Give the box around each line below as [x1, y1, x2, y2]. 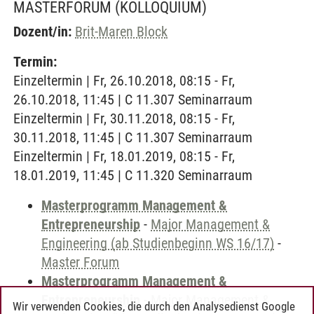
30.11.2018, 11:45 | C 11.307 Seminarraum [13, 129, 252, 146]
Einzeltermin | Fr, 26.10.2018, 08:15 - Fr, [13, 72, 235, 89]
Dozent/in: [13, 23, 71, 40]
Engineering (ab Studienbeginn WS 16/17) [41, 235, 274, 252]
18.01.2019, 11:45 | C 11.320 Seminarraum [13, 167, 252, 184]
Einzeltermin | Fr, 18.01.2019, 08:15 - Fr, [13, 148, 235, 165]
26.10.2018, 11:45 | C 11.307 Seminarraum [13, 91, 252, 108]
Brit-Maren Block [75, 23, 168, 40]
